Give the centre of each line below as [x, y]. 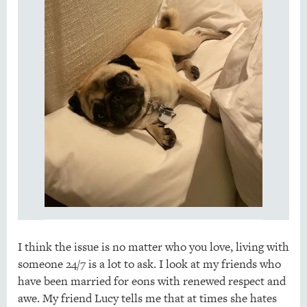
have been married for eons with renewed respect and [151, 281]
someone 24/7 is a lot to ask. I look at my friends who [149, 264]
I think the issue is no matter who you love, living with [153, 247]
